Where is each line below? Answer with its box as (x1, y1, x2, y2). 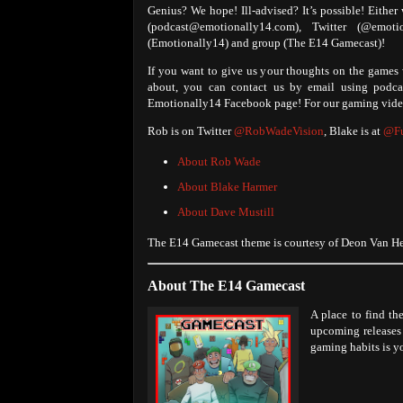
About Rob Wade (176, 155, 261, 169)
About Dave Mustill (176, 204, 274, 219)
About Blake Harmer (176, 179, 277, 193)
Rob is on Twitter (148, 123, 234, 138)
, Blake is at (324, 123, 383, 138)
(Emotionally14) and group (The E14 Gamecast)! (148, 35, 385, 49)
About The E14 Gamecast (148, 277, 305, 293)
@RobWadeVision (234, 123, 324, 138)
